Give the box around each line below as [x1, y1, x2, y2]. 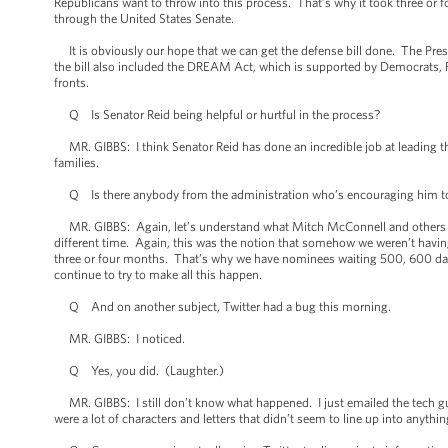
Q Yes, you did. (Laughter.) [54, 363, 224, 378]
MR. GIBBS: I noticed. [54, 331, 185, 346]
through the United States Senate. [54, 11, 234, 26]
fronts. [54, 75, 89, 90]
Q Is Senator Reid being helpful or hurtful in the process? [54, 107, 380, 122]
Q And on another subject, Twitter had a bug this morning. [54, 299, 391, 314]
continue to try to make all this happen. [54, 267, 262, 282]
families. [54, 155, 102, 170]
